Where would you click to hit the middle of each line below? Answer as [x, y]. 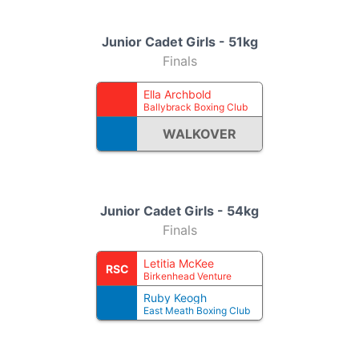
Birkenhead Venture [188, 276]
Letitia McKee [179, 263]
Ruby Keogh [175, 298]
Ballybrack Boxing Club [196, 107]
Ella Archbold [177, 94]
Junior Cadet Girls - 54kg [179, 211]
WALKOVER [200, 134]
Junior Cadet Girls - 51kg [179, 42]
